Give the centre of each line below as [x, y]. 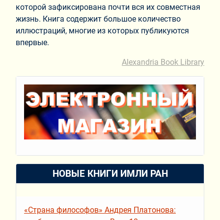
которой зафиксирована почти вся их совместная [108, 7]
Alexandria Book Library [163, 62]
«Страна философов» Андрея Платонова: [100, 210]
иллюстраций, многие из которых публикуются [102, 30]
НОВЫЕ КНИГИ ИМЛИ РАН [110, 174]
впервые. [32, 42]
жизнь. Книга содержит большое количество [98, 19]
